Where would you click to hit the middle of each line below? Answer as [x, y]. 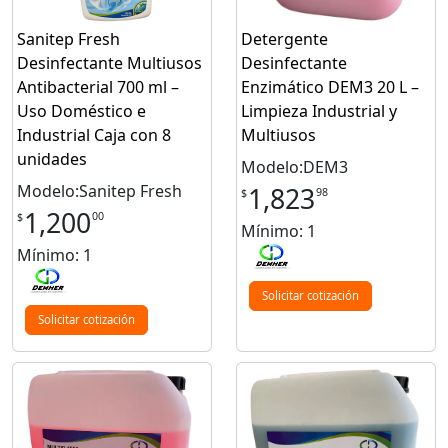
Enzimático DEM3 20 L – [330, 86]
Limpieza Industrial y [319, 110]
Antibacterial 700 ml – [98, 86]
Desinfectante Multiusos [109, 62]
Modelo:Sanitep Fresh [99, 190]
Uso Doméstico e [81, 110]
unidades [52, 158]
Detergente [284, 38]
